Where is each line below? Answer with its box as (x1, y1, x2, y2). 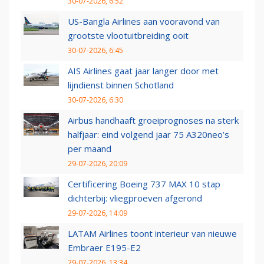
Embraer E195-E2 (68, 242, 141, 254)
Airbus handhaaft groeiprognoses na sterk (68, 114, 239, 127)
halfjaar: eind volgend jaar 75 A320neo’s (68, 128, 229, 141)
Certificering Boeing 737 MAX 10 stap (68, 178, 220, 190)
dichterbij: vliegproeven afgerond (68, 192, 202, 204)
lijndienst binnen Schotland (68, 79, 174, 91)
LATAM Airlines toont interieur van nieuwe (68, 227, 237, 240)
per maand (68, 143, 111, 155)
